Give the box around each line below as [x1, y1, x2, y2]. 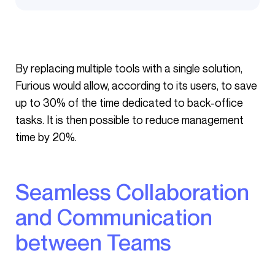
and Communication [15, 204, 213, 230]
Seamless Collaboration [15, 179, 30, 205]
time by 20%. [15, 130, 77, 144]
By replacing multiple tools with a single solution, [15, 61, 23, 75]
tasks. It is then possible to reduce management [15, 113, 244, 126]
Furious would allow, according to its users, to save [15, 79, 257, 92]
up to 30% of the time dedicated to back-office [15, 96, 243, 109]
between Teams [15, 229, 172, 255]
